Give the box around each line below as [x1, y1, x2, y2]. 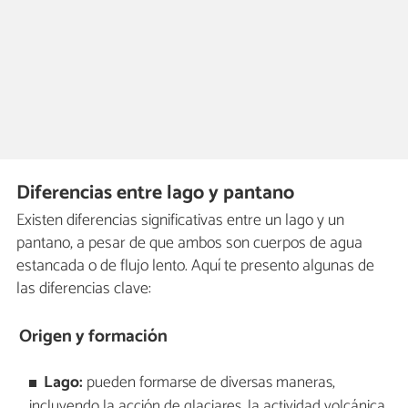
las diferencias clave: [16, 275, 151, 303]
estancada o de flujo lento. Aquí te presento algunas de [16, 252, 374, 280]
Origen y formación [19, 321, 168, 351]
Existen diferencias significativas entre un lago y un [16, 207, 344, 235]
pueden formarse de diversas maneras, [83, 369, 336, 396]
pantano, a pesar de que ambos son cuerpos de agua [16, 229, 362, 258]
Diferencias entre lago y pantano [16, 176, 295, 209]
